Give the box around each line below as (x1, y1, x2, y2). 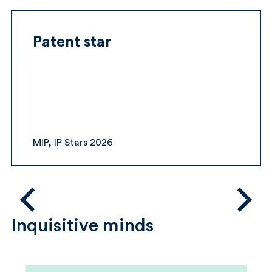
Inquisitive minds (11, 217, 154, 235)
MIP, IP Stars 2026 (33, 138, 113, 148)
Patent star (33, 35, 111, 50)
